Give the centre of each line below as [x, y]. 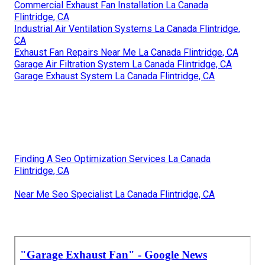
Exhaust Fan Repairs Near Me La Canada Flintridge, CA [126, 53]
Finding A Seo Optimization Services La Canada [112, 159]
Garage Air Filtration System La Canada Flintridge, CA [123, 64]
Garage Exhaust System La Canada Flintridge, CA [114, 76]
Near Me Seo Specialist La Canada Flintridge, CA [114, 195]
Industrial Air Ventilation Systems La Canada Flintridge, [127, 29]
